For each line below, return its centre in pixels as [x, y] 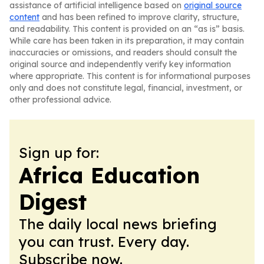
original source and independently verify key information [120, 64]
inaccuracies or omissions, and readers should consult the [123, 52]
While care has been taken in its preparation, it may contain [127, 41]
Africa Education [109, 175]
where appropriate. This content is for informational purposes [130, 76]
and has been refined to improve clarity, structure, [139, 17]
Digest [53, 202]
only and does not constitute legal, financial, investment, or [126, 88]
